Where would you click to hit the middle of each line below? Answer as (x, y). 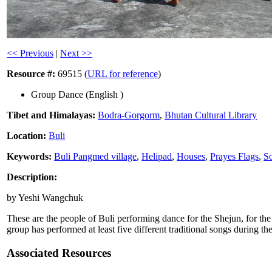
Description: (32, 177)
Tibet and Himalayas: (51, 115)
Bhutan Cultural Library (211, 115)
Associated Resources (59, 253)
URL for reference (123, 74)
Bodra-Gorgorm (129, 115)
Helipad (157, 157)
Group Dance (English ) (77, 95)
